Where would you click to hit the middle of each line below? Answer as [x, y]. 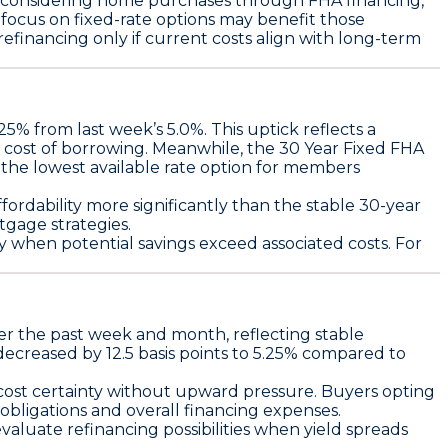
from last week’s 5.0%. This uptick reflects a [203, 129]
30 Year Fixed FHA [351, 148]
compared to [352, 353]
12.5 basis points [167, 353]
